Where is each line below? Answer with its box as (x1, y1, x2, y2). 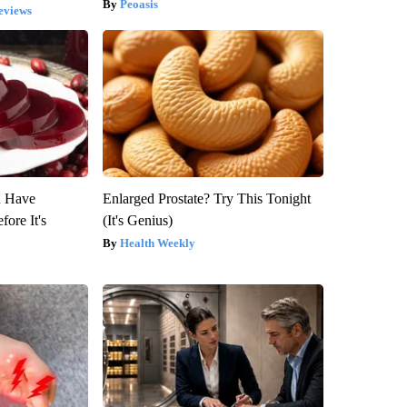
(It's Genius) (102, 212, 173, 228)
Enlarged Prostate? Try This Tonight (102, 190, 311, 206)
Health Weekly (119, 235, 195, 250)
